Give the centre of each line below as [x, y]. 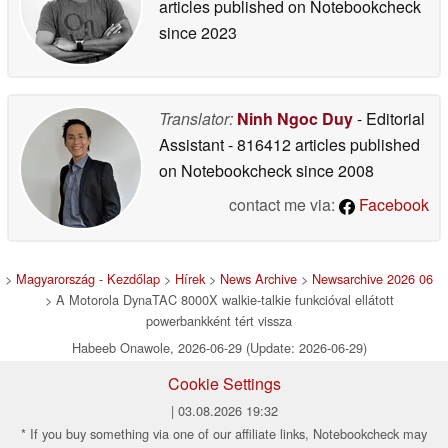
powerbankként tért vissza [219, 320]
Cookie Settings [224, 383]
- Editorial [389, 118]
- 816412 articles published [324, 144]
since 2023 [198, 32]
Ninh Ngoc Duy [295, 118]
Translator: [196, 118]
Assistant [193, 144]
